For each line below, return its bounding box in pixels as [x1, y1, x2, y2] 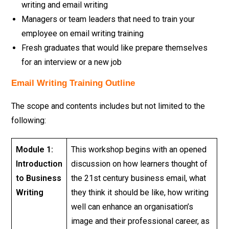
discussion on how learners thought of [71, 159, 208, 169]
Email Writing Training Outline [11, 78, 135, 88]
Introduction [16, 159, 63, 169]
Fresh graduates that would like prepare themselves [21, 43, 208, 53]
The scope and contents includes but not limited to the [11, 101, 205, 111]
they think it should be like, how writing [71, 188, 209, 197]
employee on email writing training [21, 29, 144, 38]
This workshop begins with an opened [71, 145, 207, 154]
